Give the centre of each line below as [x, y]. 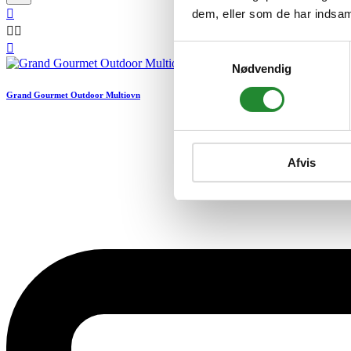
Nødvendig [262, 68]
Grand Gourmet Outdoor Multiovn [73, 95]
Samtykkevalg [211, 50]
